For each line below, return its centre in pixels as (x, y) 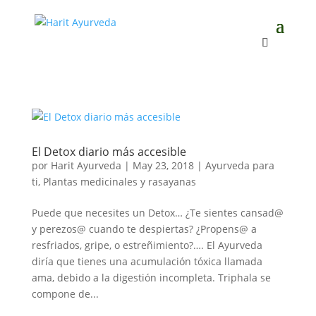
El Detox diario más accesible (109, 152)
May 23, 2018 (163, 165)
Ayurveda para (239, 165)
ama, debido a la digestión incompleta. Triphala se (151, 278)
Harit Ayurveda (86, 165)
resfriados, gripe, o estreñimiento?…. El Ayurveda (147, 245)
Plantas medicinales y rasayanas (119, 182)
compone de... (65, 294)
